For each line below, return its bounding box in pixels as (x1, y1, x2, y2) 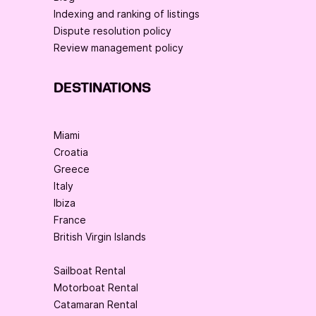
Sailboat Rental (54, 264, 126, 276)
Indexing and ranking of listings (54, 7, 200, 20)
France (54, 213, 86, 226)
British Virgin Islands (54, 230, 146, 243)
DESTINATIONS (54, 78, 151, 97)
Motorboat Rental (54, 281, 138, 293)
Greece (54, 162, 90, 175)
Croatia (54, 145, 88, 158)
